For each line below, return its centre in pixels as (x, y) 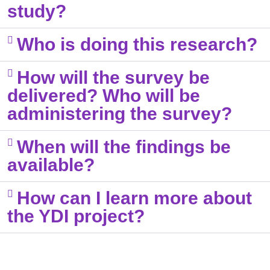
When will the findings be (124, 147)
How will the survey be (113, 78)
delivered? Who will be (104, 96)
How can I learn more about (134, 198)
